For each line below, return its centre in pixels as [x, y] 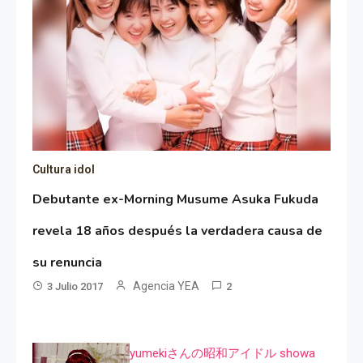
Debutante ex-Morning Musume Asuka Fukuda [176, 199]
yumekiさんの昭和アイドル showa [222, 353]
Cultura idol [64, 169]
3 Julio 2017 [75, 286]
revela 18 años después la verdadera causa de [178, 231]
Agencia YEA [167, 286]
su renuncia [68, 262]
